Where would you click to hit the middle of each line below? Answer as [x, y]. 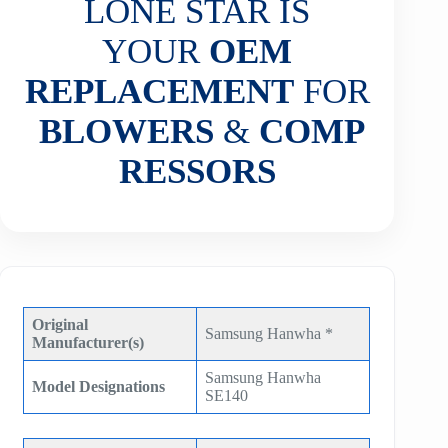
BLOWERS [126, 131]
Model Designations [99, 386]
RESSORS [197, 171]
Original [60, 324]
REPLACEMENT [159, 91]
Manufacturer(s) [88, 342]
